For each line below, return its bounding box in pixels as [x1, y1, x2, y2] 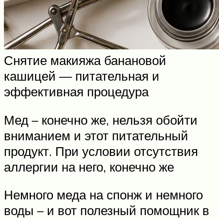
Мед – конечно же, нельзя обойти [4, 111, 197, 128]
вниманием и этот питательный [4, 127, 188, 143]
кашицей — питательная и [4, 68, 159, 84]
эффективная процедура [4, 84, 149, 100]
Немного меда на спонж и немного [4, 187, 203, 203]
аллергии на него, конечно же [4, 158, 174, 175]
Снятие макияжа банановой [4, 52, 166, 68]
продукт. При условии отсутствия [4, 143, 198, 159]
